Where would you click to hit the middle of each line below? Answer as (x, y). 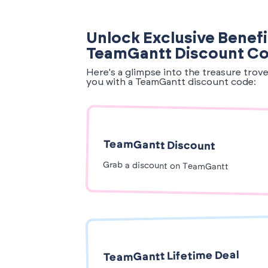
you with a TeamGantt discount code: (171, 82)
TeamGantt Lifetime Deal (171, 257)
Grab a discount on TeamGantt (166, 166)
